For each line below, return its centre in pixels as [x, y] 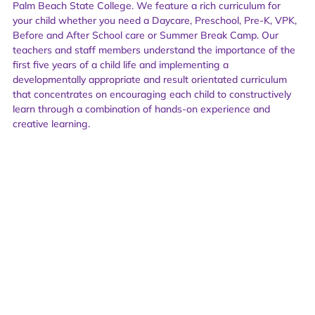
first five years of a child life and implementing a [121, 64]
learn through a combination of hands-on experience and [141, 109]
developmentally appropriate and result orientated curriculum [150, 79]
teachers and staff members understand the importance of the [154, 50]
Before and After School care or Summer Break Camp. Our [146, 35]
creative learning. [51, 123]
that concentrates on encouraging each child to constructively [152, 94]
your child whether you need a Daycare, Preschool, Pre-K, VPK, [155, 20]
